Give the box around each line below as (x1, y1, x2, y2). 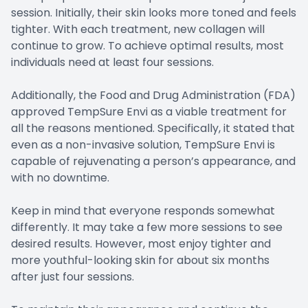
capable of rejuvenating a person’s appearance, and (11, 153, 296, 169)
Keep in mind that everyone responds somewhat (11, 202, 275, 219)
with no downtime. (11, 169, 109, 186)
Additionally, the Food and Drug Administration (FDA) (11, 87, 296, 103)
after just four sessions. (11, 268, 134, 285)
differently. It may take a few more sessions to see (11, 219, 283, 235)
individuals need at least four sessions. (11, 54, 214, 70)
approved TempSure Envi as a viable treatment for (11, 103, 287, 120)
